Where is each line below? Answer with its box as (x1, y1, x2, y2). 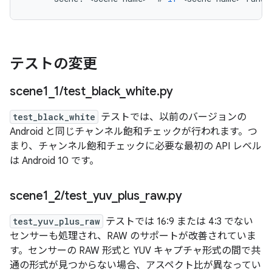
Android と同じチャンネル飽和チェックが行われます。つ (10, 126, 257, 138)
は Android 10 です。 (10, 155, 99, 167)
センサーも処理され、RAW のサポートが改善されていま (10, 230, 256, 242)
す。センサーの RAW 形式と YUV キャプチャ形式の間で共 (10, 245, 260, 257)
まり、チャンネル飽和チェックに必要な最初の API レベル (10, 140, 262, 152)
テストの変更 (10, 55, 97, 73)
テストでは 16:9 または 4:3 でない (103, 216, 253, 228)
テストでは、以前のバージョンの (98, 111, 246, 123)
